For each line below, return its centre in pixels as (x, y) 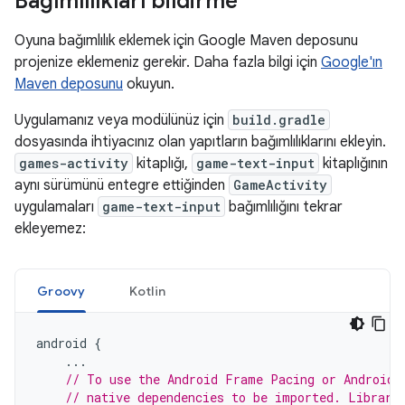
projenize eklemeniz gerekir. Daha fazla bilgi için (168, 62)
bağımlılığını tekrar (284, 207)
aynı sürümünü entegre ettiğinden (122, 185)
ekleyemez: (50, 229)
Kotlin (147, 291)
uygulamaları (56, 207)
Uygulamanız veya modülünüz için (121, 120)
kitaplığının (353, 164)
